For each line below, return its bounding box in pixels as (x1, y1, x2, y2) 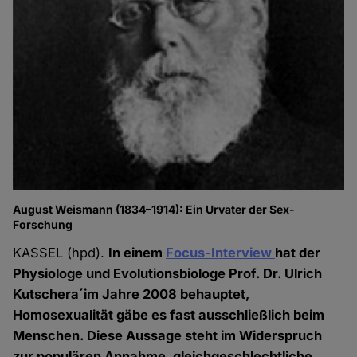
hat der (275, 245, 321, 261)
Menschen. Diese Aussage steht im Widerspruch (13, 328, 323, 344)
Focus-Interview (166, 245, 276, 261)
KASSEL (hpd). (13, 245, 109, 261)
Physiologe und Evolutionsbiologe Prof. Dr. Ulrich (13, 265, 323, 282)
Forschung (13, 218, 73, 232)
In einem (108, 245, 167, 261)
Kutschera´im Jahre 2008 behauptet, (13, 286, 250, 303)
